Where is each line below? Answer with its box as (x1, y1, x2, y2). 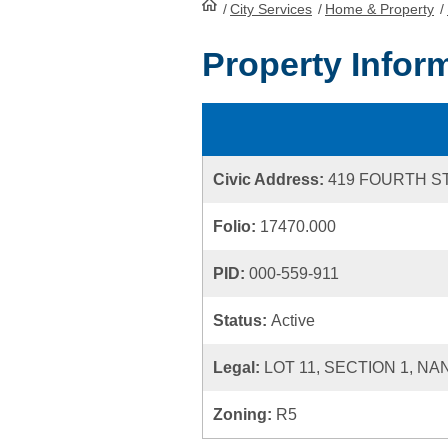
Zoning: (213, 406, 276, 423)
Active (271, 312, 315, 329)
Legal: (213, 359, 264, 376)
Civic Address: (213, 171, 328, 188)
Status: (213, 312, 271, 329)
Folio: (213, 218, 260, 235)
